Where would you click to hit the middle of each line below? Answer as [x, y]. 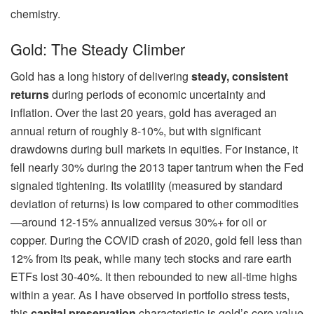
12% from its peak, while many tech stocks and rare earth [151, 258]
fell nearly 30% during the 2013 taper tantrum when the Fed [157, 167]
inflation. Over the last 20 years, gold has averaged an [144, 112]
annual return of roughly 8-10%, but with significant [136, 130]
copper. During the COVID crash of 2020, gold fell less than [156, 240]
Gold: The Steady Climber [98, 48]
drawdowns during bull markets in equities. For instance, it [154, 149]
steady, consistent [240, 76]
